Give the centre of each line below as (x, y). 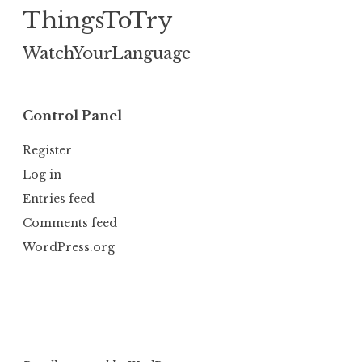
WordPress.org (69, 248)
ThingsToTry (97, 21)
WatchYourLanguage (107, 54)
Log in (42, 174)
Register (47, 150)
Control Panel (72, 116)
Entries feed (59, 198)
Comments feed (70, 223)
